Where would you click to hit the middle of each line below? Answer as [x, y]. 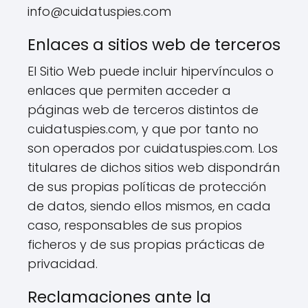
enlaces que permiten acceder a [129, 90]
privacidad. [63, 264]
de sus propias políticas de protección [147, 187]
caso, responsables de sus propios [135, 225]
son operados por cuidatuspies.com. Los [153, 148]
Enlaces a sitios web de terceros [154, 45]
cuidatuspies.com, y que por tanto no [143, 129]
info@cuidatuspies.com [99, 11]
